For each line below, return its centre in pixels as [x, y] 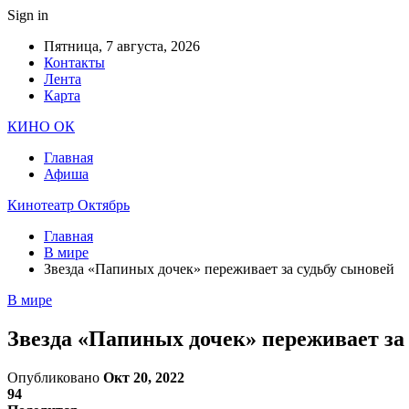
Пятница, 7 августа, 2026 [122, 46]
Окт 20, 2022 [144, 377]
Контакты [74, 63]
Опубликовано [55, 377]
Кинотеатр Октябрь [68, 205]
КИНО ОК [41, 126]
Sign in [28, 15]
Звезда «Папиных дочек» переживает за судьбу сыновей [219, 269]
